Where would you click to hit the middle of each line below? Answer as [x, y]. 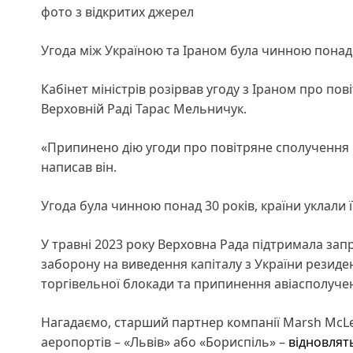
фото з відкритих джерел [117, 11]
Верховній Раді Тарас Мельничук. [144, 108]
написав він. [79, 167]
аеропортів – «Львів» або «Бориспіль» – [165, 342]
